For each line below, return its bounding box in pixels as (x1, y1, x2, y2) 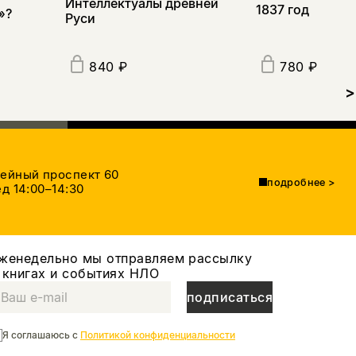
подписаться (187, 288, 273, 305)
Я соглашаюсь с (2, 329, 80, 342)
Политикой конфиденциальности (80, 329, 235, 342)
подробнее (267, 176, 326, 188)
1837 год (256, 2, 310, 18)
